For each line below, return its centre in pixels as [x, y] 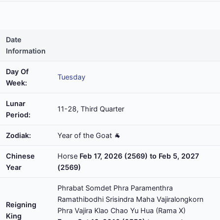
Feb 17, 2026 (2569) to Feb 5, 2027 [139, 156]
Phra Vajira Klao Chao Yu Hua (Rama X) [122, 210]
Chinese [20, 156]
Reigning [21, 205]
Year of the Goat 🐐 [89, 135]
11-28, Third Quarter [91, 109]
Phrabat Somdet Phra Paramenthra [115, 188]
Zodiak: [18, 135]
